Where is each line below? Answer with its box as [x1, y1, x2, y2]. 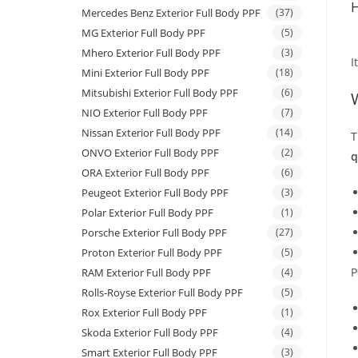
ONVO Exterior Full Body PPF [82, 145, 219, 161]
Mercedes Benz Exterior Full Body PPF [82, 6, 261, 21]
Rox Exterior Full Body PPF [82, 305, 207, 320]
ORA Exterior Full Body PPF [82, 165, 209, 181]
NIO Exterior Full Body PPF [82, 105, 208, 121]
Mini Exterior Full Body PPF [82, 66, 209, 81]
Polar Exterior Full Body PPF [82, 205, 213, 221]
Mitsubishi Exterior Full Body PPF [82, 86, 238, 101]
